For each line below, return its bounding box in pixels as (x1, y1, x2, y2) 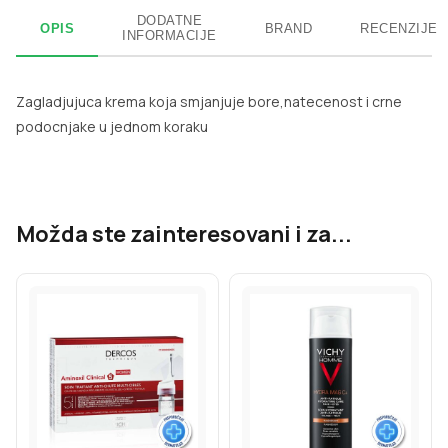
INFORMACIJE (122, 28, 217, 43)
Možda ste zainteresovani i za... (16, 219, 352, 249)
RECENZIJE (360, 20, 438, 36)
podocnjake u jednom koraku (16, 117, 208, 136)
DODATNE (136, 13, 202, 28)
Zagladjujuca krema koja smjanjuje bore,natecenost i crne (16, 92, 402, 111)
